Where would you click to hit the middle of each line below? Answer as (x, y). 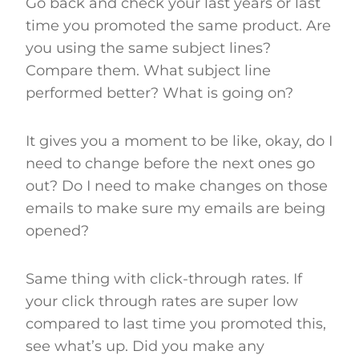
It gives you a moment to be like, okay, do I (179, 141)
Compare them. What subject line (148, 70)
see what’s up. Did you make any (145, 346)
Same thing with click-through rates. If (164, 278)
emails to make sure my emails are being (175, 208)
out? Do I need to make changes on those (177, 186)
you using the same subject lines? (148, 48)
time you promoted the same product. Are (178, 25)
